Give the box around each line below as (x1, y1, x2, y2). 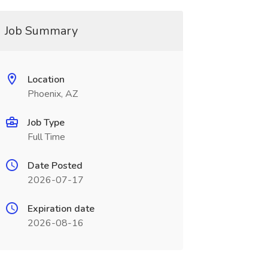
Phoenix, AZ (27, 87, 78, 100)
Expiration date (27, 202, 95, 215)
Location (27, 73, 65, 86)
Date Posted (27, 159, 83, 172)
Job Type (27, 116, 65, 129)
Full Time (27, 130, 65, 144)
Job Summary (4, 23, 78, 39)
